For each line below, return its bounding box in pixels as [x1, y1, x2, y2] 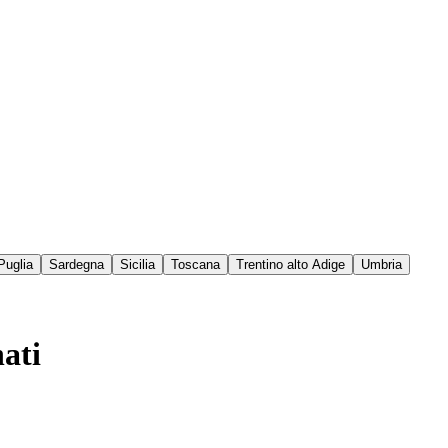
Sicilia [120, 257, 155, 273]
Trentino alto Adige [236, 257, 345, 273]
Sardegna [49, 257, 104, 273]
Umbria [361, 257, 402, 273]
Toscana [171, 257, 220, 273]
